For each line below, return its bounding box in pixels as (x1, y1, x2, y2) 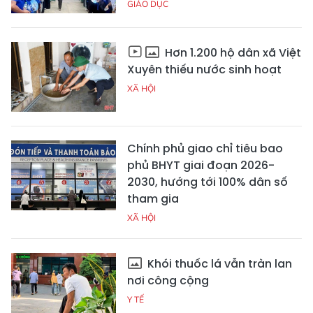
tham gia (127, 190, 179, 207)
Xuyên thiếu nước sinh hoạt (127, 61, 282, 78)
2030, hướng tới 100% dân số (127, 173, 288, 190)
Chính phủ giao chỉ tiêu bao (127, 140, 283, 156)
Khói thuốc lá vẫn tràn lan (145, 255, 292, 272)
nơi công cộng (127, 272, 209, 289)
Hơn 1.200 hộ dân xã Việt (162, 44, 301, 61)
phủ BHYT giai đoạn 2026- (127, 156, 275, 173)
